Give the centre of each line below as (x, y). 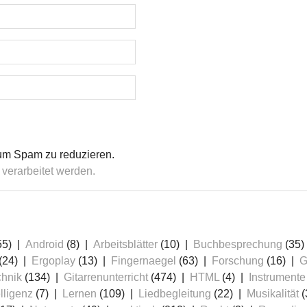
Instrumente (277, 278)
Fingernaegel (144, 261)
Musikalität (273, 294)
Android (45, 245)
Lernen (79, 294)
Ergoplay (53, 261)
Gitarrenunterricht (106, 278)
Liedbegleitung (175, 294)
